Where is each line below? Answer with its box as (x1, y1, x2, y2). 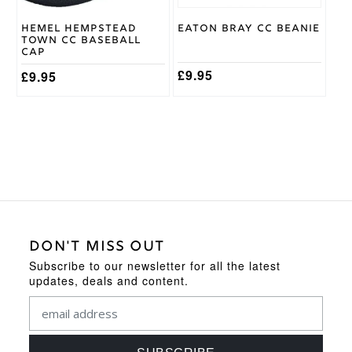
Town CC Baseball (20, 33, 141, 48)
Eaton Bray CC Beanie (177, 21, 320, 36)
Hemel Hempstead (20, 21, 137, 36)
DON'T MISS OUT (28, 237, 165, 258)
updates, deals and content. (28, 273, 189, 289)
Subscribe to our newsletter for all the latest (28, 258, 280, 274)
